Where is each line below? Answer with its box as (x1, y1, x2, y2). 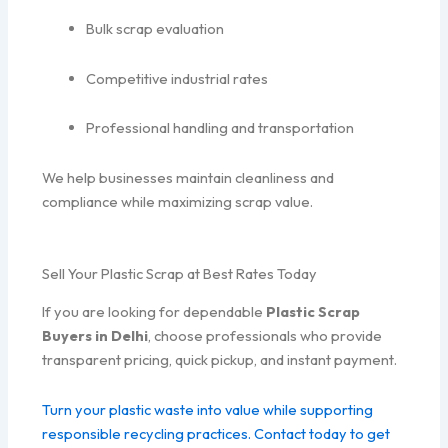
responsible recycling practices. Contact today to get (42, 424, 391, 443)
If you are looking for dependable (42, 302, 267, 322)
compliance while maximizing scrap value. (42, 191, 314, 211)
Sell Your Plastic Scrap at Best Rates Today (42, 264, 318, 284)
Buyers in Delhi (42, 326, 149, 346)
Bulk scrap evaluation (86, 19, 225, 39)
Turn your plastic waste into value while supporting (42, 400, 374, 419)
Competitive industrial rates (86, 68, 269, 88)
